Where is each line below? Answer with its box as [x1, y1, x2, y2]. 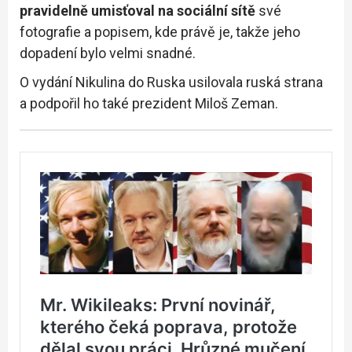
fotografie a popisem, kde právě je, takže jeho [20, 23, 300, 40]
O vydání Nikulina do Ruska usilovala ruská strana [20, 73, 323, 90]
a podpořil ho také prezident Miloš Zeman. [20, 94, 278, 112]
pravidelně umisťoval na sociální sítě [20, 2, 255, 19]
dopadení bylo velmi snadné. [20, 44, 196, 61]
